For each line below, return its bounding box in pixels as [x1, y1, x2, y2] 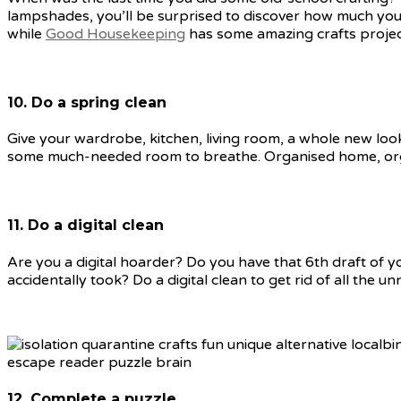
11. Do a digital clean [7, 217, 164, 235]
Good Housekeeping [46, 24, 185, 43]
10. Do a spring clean [7, 93, 166, 111]
